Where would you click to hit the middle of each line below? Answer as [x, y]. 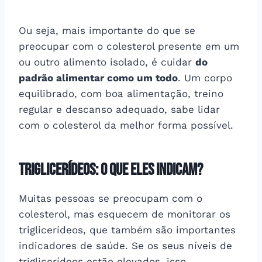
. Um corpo [205, 77]
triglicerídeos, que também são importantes [127, 230]
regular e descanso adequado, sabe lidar [119, 109]
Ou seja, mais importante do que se [107, 30]
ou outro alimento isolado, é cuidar [107, 62]
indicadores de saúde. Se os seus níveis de [125, 245]
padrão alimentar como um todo [98, 77]
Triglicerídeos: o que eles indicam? [111, 170]
